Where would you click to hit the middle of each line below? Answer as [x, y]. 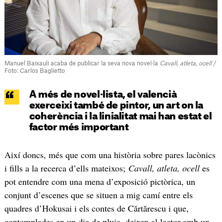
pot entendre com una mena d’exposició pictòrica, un [100, 181]
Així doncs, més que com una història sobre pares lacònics [110, 154]
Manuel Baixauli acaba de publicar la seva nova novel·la [82, 63]
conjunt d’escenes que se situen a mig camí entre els [98, 194]
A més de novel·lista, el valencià [103, 95]
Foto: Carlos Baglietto [34, 71]
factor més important [79, 127]
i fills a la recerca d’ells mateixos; [66, 168]
